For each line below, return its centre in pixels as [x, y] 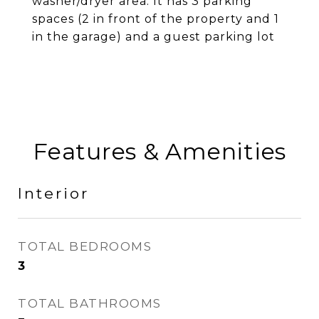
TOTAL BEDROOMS [85, 246]
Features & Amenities [159, 151]
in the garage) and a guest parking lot [153, 37]
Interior [53, 193]
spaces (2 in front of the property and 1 [156, 19]
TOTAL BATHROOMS [90, 303]
